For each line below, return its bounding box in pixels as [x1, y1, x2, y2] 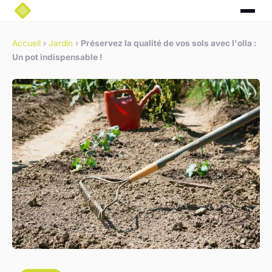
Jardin [49, 38, 73, 49]
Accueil [12, 38, 41, 49]
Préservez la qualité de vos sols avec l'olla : [81, 38, 257, 49]
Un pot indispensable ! [12, 52, 103, 63]
